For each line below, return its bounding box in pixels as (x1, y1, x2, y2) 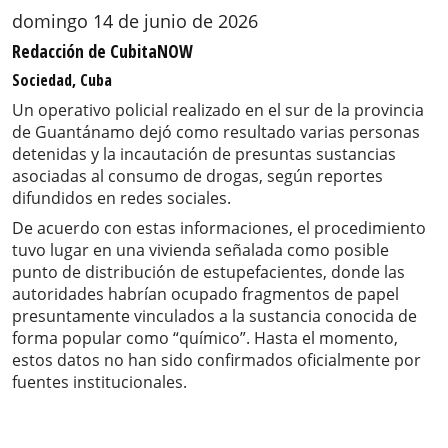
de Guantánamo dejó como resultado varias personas (12, 121, 420, 144)
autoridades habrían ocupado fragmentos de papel (12, 283, 399, 306)
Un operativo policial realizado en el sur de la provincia (12, 99, 424, 122)
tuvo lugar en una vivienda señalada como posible (12, 239, 389, 262)
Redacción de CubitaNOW (12, 39, 193, 64)
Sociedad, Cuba (12, 69, 112, 92)
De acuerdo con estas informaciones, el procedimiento (12, 217, 426, 240)
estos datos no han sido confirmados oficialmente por (12, 349, 421, 372)
